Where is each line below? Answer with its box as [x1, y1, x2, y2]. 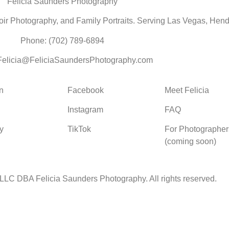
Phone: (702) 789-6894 [20, 36, 104, 45]
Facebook [67, 85, 104, 95]
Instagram [67, 105, 103, 114]
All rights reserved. [149, 174, 217, 184]
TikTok [67, 125, 91, 134]
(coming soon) [164, 137, 216, 146]
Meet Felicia [164, 85, 209, 95]
